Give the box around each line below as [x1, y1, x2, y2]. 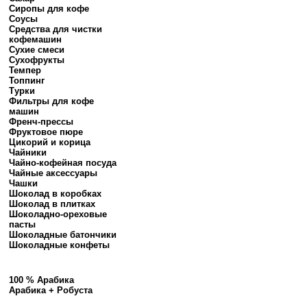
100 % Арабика [9, 275, 74, 285]
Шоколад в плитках [9, 199, 95, 209]
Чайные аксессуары [9, 168, 97, 178]
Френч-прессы [9, 116, 73, 127]
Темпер [9, 65, 41, 75]
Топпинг [9, 75, 45, 86]
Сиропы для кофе [9, 3, 89, 14]
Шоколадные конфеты [9, 240, 110, 250]
